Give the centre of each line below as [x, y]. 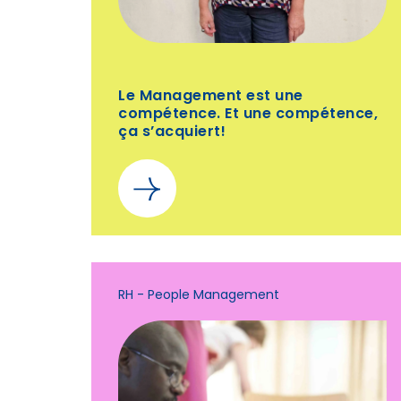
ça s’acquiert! [172, 132]
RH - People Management [199, 296]
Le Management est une [211, 97]
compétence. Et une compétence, [248, 115]
